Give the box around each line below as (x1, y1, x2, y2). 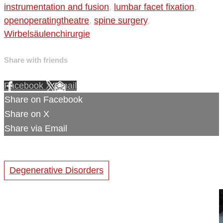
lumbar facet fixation (114, 2, 194, 12)
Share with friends (4, 56, 68, 65)
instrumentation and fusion (4, 2, 109, 12)
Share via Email (4, 123, 67, 134)
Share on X (4, 109, 49, 119)
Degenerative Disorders (9, 165, 104, 176)
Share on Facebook (4, 95, 83, 105)
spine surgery (94, 15, 147, 26)
